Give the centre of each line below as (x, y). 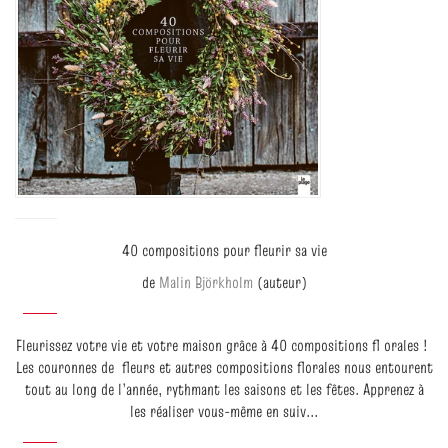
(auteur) (279, 282)
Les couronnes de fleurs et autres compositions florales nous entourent (224, 367)
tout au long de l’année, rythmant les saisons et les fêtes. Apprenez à (224, 389)
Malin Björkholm (205, 282)
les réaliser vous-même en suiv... (224, 411)
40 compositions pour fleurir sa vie (224, 250)
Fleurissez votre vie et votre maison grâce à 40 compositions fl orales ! (224, 345)
